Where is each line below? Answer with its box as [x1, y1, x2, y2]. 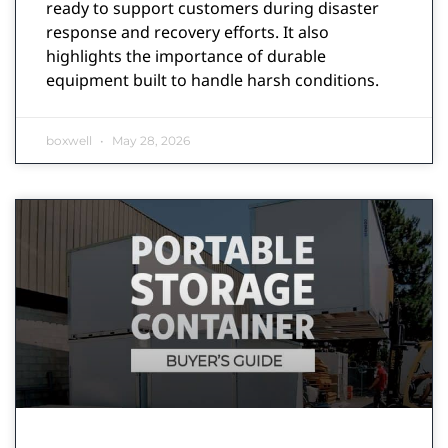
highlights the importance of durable [46, 44, 326, 67]
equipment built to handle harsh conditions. [46, 68, 379, 91]
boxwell [46, 132, 95, 148]
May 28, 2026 [109, 132, 190, 148]
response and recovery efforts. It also [46, 20, 329, 43]
